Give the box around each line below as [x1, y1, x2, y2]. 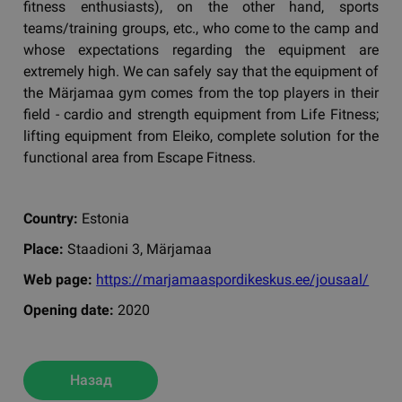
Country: [23, 209, 79, 227]
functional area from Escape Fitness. [23, 148, 257, 166]
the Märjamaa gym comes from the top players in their [23, 83, 379, 101]
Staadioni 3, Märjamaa [64, 240, 213, 258]
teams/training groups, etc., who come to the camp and [23, 19, 379, 37]
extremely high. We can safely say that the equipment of [23, 62, 379, 80]
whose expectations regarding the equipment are [23, 40, 379, 58]
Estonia [78, 209, 130, 227]
